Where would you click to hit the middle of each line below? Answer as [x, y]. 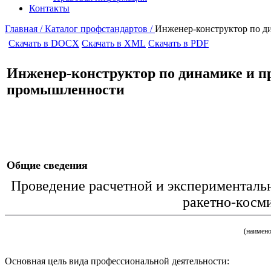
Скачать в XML [114, 43]
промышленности [66, 89]
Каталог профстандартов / [100, 29]
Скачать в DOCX [44, 43]
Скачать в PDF [178, 43]
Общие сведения [47, 165]
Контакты [49, 8]
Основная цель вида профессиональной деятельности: [117, 261]
